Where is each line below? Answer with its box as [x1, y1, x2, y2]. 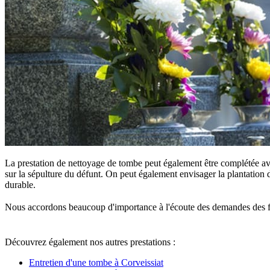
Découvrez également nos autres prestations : [5, 236, 175, 247]
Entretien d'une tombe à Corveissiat [29, 257, 163, 268]
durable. [5, 179, 36, 190]
